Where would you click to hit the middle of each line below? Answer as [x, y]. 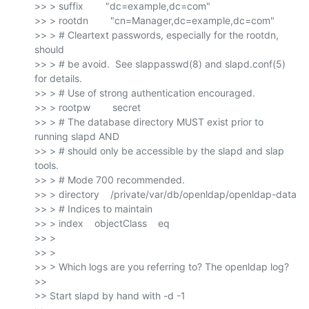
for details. [58, 78]
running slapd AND [77, 136]
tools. [47, 165]
